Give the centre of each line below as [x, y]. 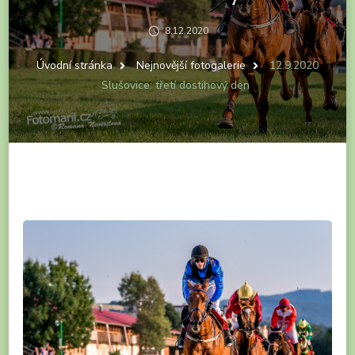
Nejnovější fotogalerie [193, 65]
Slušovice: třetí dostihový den [176, 85]
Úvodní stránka [74, 65]
